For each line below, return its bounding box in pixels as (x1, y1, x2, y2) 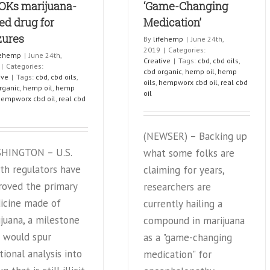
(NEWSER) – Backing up (143, 129, 247, 143)
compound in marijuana (143, 213, 245, 227)
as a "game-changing (143, 230, 232, 244)
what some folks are (143, 146, 234, 160)
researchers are (143, 180, 211, 193)
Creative (143, 55, 171, 65)
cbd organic (143, 66, 182, 76)
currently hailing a (143, 196, 222, 210)
